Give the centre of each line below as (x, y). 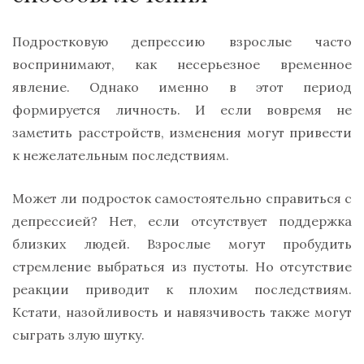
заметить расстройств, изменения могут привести (182, 132)
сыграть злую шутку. (78, 334)
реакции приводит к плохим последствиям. (182, 289)
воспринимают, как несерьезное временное (182, 64)
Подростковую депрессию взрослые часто (182, 41)
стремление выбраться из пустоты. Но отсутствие (182, 266)
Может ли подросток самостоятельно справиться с (182, 198)
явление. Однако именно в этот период (182, 87)
